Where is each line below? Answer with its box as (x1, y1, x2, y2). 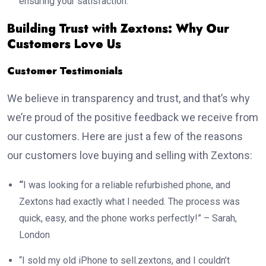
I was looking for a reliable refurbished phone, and (23, 179, 230, 191)
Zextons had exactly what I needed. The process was (19, 196, 240, 208)
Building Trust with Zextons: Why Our (7, 20, 229, 38)
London (19, 229, 50, 241)
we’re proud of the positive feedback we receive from (7, 111, 258, 124)
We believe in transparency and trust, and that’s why (7, 92, 250, 105)
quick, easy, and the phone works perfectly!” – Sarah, (19, 213, 237, 224)
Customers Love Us (7, 36, 121, 53)
